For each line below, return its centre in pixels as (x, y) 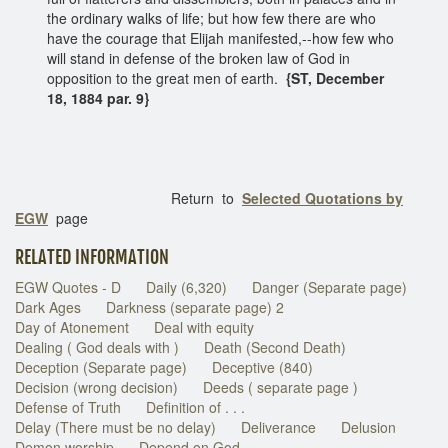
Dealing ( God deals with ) (97, 346)
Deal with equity (204, 326)
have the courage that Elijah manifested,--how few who (220, 37)
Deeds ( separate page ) (280, 386)
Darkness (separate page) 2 (195, 306)
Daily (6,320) (186, 286)
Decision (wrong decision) (96, 386)
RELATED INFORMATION (92, 256)
